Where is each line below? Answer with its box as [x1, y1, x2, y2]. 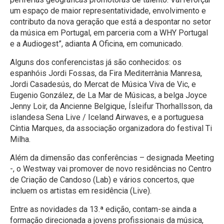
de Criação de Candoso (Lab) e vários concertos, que [10, 174, 194, 184]
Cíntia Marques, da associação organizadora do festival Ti [10, 123, 212, 133]
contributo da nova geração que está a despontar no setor [10, 16, 211, 26]
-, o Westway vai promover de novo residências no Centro [10, 163, 211, 173]
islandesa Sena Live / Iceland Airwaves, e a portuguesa [10, 112, 203, 122]
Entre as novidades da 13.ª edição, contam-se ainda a [10, 204, 196, 214]
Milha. [10, 134, 30, 144]
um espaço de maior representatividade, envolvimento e [10, 5, 206, 15]
